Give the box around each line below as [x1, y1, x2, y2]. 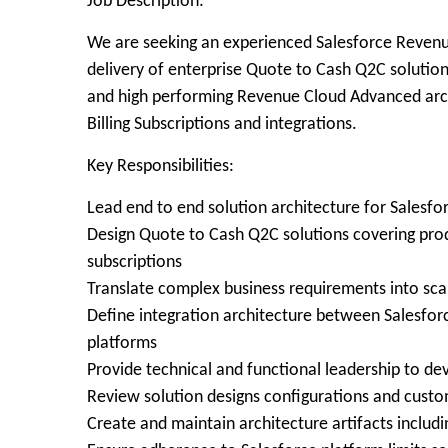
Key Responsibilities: [87, 157, 234, 176]
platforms [87, 334, 157, 353]
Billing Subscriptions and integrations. [87, 115, 357, 134]
